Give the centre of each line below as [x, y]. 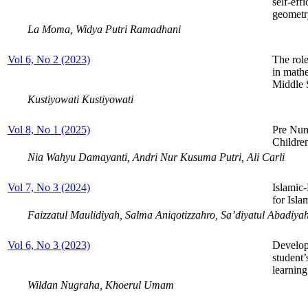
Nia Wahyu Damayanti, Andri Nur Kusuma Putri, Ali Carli [156, 157]
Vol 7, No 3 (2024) [49, 187]
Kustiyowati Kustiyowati [80, 99]
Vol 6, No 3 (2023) [49, 245]
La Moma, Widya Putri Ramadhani [104, 29]
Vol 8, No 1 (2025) [49, 129]
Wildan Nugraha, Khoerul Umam [101, 285]
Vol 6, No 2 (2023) [49, 59]
